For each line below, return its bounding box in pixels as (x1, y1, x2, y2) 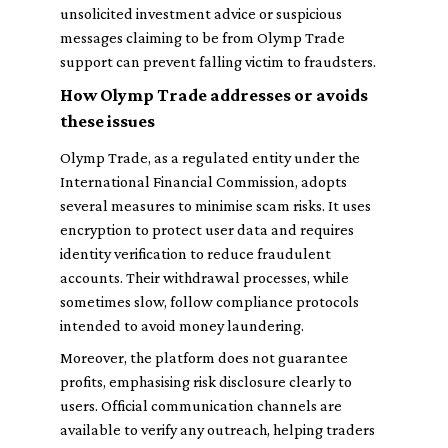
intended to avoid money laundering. (60, 317, 304, 334)
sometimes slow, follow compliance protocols (60, 293, 359, 310)
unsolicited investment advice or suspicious (60, 5, 342, 22)
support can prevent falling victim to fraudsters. (60, 53, 376, 70)
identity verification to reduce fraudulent (60, 245, 331, 262)
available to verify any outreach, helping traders (60, 421, 375, 438)
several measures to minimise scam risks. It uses (60, 197, 371, 214)
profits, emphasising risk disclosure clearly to (60, 373, 352, 390)
